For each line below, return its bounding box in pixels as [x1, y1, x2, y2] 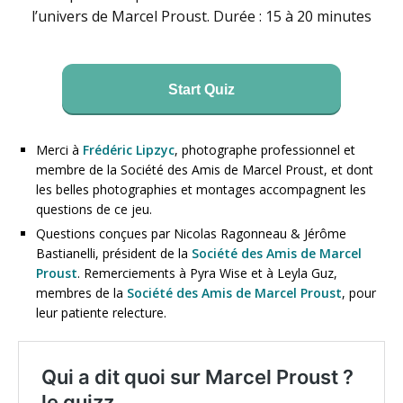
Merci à [36, 141, 83, 159]
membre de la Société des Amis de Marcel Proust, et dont [36, 161, 373, 179]
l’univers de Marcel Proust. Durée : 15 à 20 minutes [31, 6, 372, 27]
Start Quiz [167, 82, 235, 98]
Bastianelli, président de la [36, 245, 192, 263]
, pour [342, 284, 376, 302]
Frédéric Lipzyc [83, 141, 175, 159]
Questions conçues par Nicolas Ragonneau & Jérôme [36, 225, 346, 243]
